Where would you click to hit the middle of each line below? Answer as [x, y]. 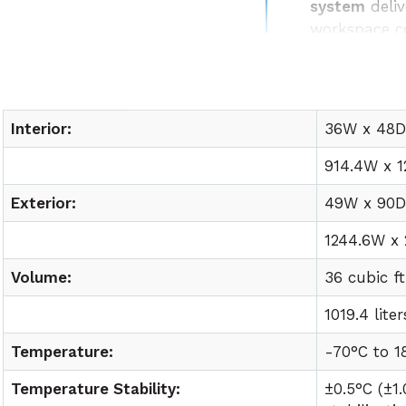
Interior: [42, 129]
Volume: [42, 277]
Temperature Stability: [96, 389]
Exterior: [44, 203]
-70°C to [360, 352]
